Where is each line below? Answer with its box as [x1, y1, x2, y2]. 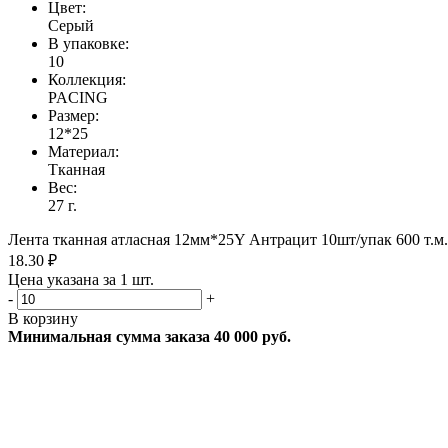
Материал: [48, 142, 119, 160]
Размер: [48, 106, 99, 124]
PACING [48, 88, 108, 106]
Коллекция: [48, 70, 126, 88]
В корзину [8, 309, 78, 327]
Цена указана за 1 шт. [8, 270, 154, 288]
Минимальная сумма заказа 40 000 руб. [8, 327, 291, 345]
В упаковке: [48, 34, 129, 52]
